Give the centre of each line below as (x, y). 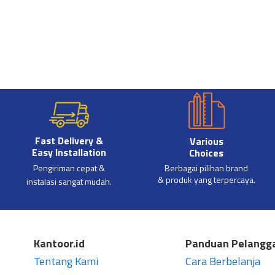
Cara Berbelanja (223, 261)
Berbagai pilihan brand (207, 168)
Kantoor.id (59, 244)
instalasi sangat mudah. (69, 182)
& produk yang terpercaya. (206, 180)
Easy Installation (69, 153)
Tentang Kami (66, 261)
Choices (207, 153)
